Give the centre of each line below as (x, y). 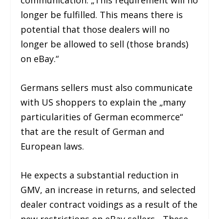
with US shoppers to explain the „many (103, 102)
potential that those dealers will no (95, 30)
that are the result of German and (93, 131)
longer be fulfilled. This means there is (102, 15)
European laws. (53, 146)
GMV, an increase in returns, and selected (108, 189)
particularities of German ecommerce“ (102, 117)
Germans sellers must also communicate (107, 87)
